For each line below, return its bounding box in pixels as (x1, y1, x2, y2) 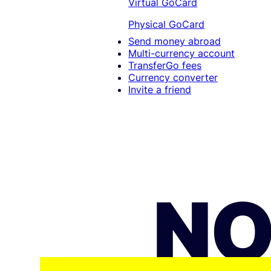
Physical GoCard (128, 18, 204, 31)
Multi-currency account (128, 47, 235, 60)
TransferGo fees (128, 59, 201, 72)
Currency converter (128, 71, 218, 84)
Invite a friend (128, 83, 191, 96)
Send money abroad (128, 35, 221, 48)
